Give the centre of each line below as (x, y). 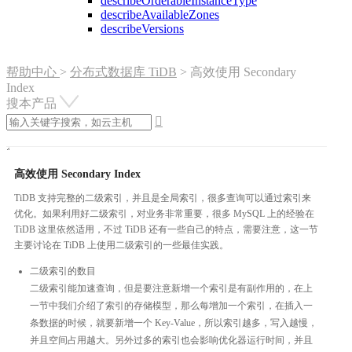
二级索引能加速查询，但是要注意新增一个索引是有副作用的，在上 (171, 288)
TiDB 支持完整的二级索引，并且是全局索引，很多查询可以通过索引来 (163, 198)
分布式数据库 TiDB (123, 71)
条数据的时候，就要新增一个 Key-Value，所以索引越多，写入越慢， (174, 323)
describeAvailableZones (160, 14)
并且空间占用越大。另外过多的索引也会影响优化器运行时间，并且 (171, 340)
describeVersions (142, 28)
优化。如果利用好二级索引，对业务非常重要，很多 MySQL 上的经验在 (164, 213)
